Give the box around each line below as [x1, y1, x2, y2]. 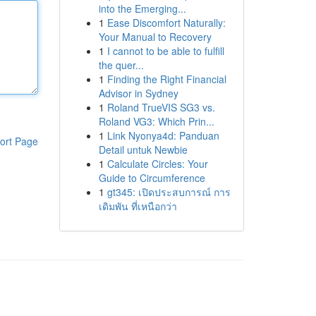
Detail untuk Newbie [98, 142, 188, 157]
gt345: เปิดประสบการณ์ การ [107, 185, 231, 199]
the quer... [98, 58, 144, 72]
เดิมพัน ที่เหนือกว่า [98, 199, 177, 213]
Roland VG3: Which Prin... [98, 114, 214, 128]
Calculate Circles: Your [107, 157, 208, 171]
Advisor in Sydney [98, 86, 178, 100]
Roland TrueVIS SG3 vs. [107, 100, 215, 114]
